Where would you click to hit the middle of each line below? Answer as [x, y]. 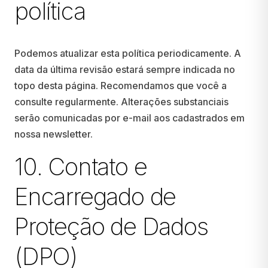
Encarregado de [95, 197]
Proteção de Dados [111, 226]
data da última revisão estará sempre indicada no [125, 69]
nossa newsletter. [54, 134]
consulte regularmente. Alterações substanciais [121, 102]
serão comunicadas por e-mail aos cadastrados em [130, 118]
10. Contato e [81, 167]
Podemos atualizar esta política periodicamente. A [128, 53]
